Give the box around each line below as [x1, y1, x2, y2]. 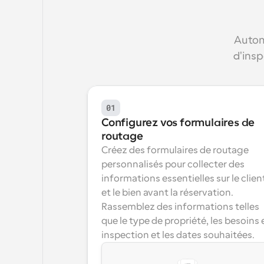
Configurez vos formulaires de [101, 117, 255, 128]
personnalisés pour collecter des [101, 159, 245, 170]
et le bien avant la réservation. [101, 187, 233, 198]
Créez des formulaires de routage [101, 145, 249, 156]
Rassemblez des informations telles [101, 202, 259, 212]
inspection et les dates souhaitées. [101, 230, 255, 240]
